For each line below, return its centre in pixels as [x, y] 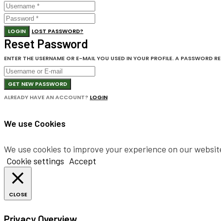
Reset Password [46, 44]
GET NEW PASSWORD [37, 84]
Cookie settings [35, 161]
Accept [83, 161]
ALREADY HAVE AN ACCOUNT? [47, 97]
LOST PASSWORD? [57, 31]
